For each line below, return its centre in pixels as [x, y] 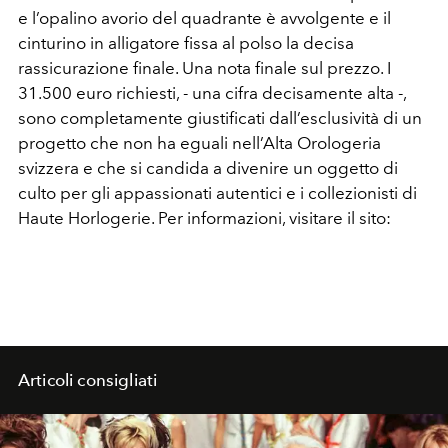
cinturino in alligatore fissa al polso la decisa [186, 43]
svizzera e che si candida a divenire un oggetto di [208, 168]
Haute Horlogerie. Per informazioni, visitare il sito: [204, 218]
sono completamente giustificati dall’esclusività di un [220, 118]
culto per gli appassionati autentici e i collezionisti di [217, 193]
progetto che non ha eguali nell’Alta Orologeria [199, 143]
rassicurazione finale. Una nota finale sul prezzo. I [204, 68]
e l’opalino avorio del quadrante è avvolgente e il [204, 18]
